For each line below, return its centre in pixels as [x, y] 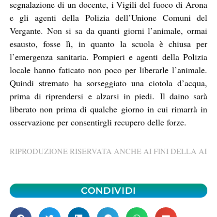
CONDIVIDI [108, 190]
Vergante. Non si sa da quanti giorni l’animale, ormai [108, 30]
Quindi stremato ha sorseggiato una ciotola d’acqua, [108, 83]
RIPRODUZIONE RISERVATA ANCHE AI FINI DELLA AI [108, 151]
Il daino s [176, 96]
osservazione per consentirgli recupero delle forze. [98, 122]
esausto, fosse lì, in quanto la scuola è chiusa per [108, 43]
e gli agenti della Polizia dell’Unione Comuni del [108, 17]
